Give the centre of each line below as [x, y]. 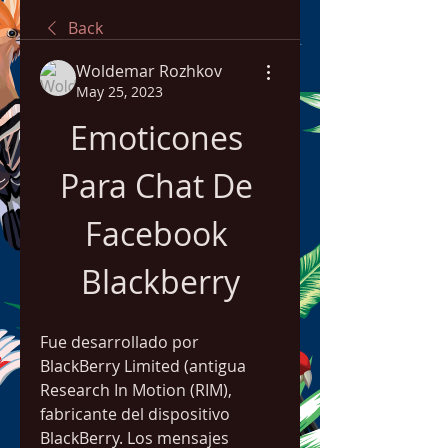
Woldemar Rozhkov [149, 71]
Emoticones [156, 137]
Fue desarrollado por [119, 342]
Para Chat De [156, 185]
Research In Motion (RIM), [136, 390]
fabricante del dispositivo [135, 414]
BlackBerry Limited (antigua [143, 366]
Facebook [156, 233]
